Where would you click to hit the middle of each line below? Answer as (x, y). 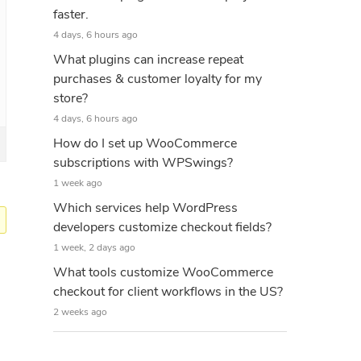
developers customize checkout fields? (162, 227)
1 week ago (78, 183)
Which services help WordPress (145, 208)
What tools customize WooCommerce (163, 272)
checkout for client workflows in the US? (168, 292)
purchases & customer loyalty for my (158, 79)
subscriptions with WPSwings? (143, 163)
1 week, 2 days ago (94, 247)
